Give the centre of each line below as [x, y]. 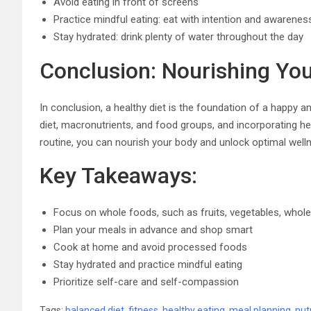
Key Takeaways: [118, 175]
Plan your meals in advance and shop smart [153, 229]
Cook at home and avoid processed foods [150, 247]
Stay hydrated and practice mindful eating [148, 264]
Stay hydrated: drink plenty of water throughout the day [178, 36]
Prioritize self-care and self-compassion [146, 281]
